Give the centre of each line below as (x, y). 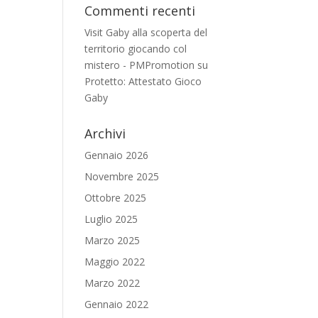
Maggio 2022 (115, 262)
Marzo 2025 (113, 240)
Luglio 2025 (111, 219)
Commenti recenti (140, 11)
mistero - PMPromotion (140, 65)
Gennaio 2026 (117, 155)
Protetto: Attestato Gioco (143, 81)
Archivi (105, 133)
